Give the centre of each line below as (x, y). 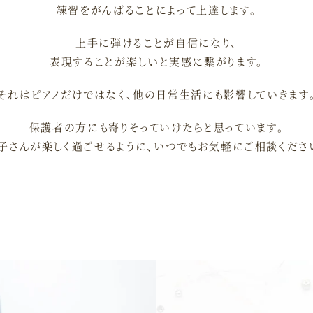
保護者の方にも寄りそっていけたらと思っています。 (156, 127)
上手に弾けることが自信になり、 (156, 43)
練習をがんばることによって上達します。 (156, 10)
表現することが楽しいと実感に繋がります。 (156, 61)
